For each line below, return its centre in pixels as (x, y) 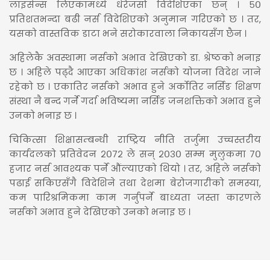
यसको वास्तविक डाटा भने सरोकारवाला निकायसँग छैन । (128, 33)
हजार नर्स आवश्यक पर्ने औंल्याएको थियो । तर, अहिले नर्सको (135, 168)
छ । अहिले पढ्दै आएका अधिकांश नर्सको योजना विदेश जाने (135, 72)
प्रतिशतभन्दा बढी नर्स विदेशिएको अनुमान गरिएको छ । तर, (135, 19)
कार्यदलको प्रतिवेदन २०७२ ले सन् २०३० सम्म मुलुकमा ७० (135, 154)
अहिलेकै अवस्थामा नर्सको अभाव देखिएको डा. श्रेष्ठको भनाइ (135, 57)
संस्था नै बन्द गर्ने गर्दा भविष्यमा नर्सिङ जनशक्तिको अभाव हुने (135, 101)
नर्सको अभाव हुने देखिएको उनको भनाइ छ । (100, 212)
